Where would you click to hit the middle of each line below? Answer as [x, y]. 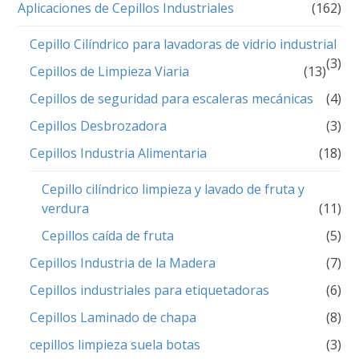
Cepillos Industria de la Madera [123, 262]
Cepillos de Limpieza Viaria [110, 71]
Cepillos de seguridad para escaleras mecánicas [172, 98]
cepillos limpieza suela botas [115, 344]
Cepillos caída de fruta [108, 235]
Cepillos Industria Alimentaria [119, 153]
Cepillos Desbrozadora [99, 125]
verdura [66, 208]
